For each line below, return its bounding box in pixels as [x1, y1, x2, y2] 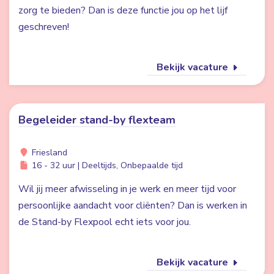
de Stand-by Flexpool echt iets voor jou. [18, 215, 196, 229]
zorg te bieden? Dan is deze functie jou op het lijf [18, 4, 228, 17]
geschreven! [18, 20, 69, 34]
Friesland [29, 147, 67, 158]
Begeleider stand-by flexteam [18, 113, 176, 127]
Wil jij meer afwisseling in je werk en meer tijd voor [18, 182, 236, 196]
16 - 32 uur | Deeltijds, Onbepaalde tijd [29, 160, 183, 171]
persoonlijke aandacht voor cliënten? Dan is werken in [18, 199, 247, 212]
